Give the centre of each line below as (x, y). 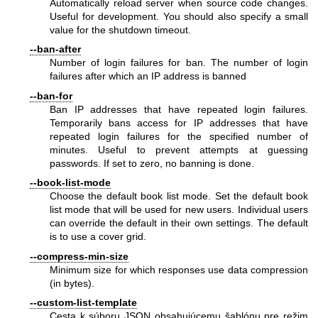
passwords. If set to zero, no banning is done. (152, 163)
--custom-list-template (83, 302)
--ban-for (51, 95)
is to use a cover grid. (98, 237)
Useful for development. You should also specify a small (179, 16)
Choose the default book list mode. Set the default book (179, 196)
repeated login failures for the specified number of (179, 136)
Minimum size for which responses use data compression (179, 269)
